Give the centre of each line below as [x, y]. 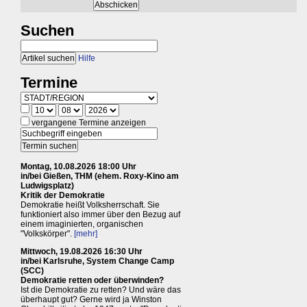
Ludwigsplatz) [47, 186]
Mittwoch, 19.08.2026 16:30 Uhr [82, 252]
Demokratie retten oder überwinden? [92, 281]
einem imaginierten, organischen [82, 224]
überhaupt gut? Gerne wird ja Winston [91, 300]
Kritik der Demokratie [63, 196]
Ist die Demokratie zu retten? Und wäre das [101, 290]
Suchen [47, 31]
